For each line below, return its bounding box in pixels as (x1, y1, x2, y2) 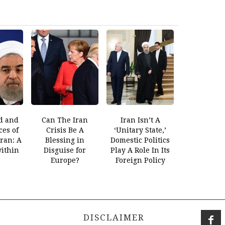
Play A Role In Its (110, 146, 170, 155)
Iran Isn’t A (120, 116, 160, 125)
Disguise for (44, 146, 86, 155)
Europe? (50, 156, 79, 165)
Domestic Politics (110, 136, 170, 145)
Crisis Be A (46, 126, 84, 135)
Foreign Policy (115, 156, 165, 165)
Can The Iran (42, 116, 88, 125)
